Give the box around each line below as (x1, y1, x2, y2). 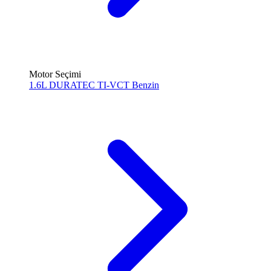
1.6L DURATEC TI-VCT (29, 80, 132, 90)
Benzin (132, 80, 159, 90)
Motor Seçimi (29, 69, 81, 79)
